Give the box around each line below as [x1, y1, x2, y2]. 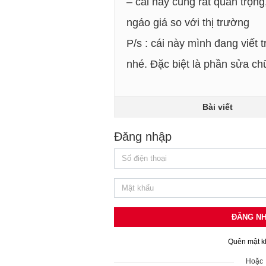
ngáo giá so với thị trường [126, 17, 249, 28]
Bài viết [202, 102, 233, 112]
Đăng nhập [114, 130, 172, 143]
